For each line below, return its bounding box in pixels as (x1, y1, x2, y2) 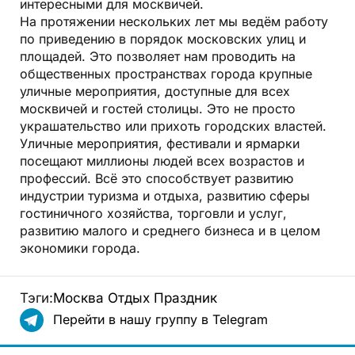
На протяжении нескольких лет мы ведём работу (20, 13, 328, 29)
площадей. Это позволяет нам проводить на (20, 48, 296, 64)
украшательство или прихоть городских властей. (20, 117, 326, 134)
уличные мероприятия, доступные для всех (20, 82, 290, 99)
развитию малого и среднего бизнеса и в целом (20, 222, 320, 239)
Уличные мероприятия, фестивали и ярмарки (20, 135, 300, 151)
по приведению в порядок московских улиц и (20, 30, 306, 47)
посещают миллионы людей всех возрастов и (20, 152, 304, 169)
